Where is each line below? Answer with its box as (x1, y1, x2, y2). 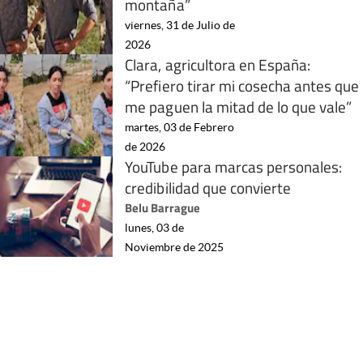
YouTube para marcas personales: (125, 154, 343, 178)
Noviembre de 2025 (125, 240, 224, 254)
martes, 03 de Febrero (125, 120, 235, 134)
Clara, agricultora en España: (125, 52, 311, 76)
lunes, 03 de (125, 220, 185, 234)
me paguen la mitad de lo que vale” (125, 94, 352, 118)
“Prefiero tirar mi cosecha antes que (125, 73, 360, 97)
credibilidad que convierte (125, 175, 292, 199)
